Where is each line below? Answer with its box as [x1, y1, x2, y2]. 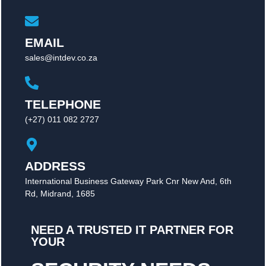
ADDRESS [25, 159, 85, 173]
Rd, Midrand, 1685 [25, 188, 95, 198]
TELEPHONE [25, 97, 101, 111]
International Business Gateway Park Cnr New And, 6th [25, 176, 232, 186]
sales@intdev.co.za [25, 52, 97, 62]
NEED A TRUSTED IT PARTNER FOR [31, 223, 233, 236]
